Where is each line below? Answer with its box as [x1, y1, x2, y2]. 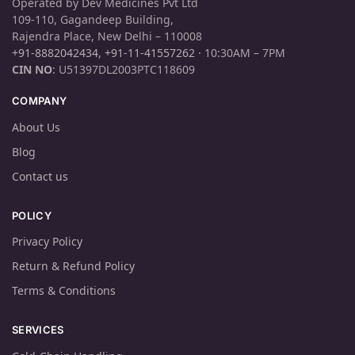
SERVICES [12, 323, 64, 337]
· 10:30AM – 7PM [195, 45, 285, 61]
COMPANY [12, 94, 67, 108]
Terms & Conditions [12, 283, 116, 299]
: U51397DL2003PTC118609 [52, 62, 195, 78]
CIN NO [12, 62, 52, 78]
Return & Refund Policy [12, 258, 135, 274]
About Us [12, 119, 60, 135]
